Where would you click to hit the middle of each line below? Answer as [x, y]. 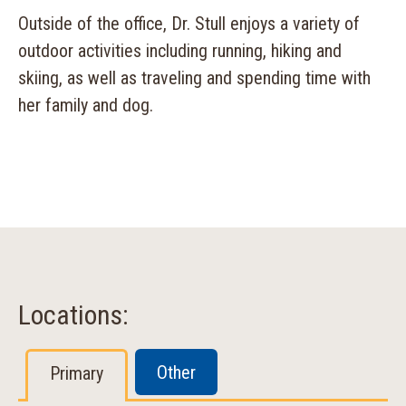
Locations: [73, 315]
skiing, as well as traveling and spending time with [194, 78]
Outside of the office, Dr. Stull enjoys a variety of [189, 24]
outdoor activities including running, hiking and [180, 51]
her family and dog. [86, 105]
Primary [77, 373]
